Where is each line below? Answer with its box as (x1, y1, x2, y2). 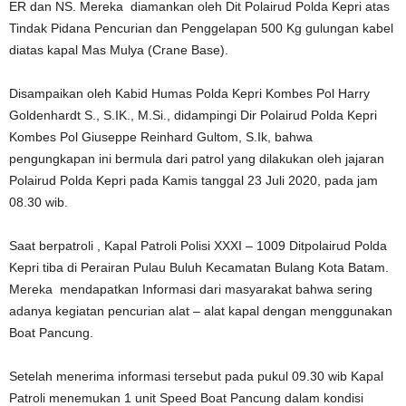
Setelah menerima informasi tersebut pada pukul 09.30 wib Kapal (9, 369, 383, 383)
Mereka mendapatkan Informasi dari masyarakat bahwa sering (9, 282, 372, 296)
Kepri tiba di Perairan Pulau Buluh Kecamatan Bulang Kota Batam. (9, 260, 389, 275)
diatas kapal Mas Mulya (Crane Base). (9, 43, 228, 57)
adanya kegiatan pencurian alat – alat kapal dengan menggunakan (9, 304, 392, 318)
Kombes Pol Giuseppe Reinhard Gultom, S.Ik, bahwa (9, 130, 313, 144)
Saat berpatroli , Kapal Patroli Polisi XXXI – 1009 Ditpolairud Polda (9, 238, 387, 253)
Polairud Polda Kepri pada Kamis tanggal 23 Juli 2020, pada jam (9, 173, 378, 188)
